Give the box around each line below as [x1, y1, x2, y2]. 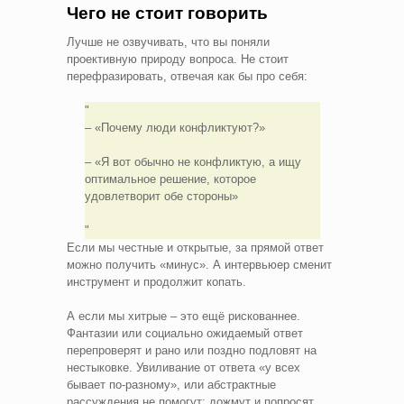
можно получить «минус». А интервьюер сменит [67, 257, 332, 271]
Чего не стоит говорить [67, 3, 268, 23]
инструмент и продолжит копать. [67, 274, 246, 289]
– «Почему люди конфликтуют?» [84, 120, 265, 134]
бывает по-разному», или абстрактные [67, 377, 276, 391]
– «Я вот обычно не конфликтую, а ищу [84, 154, 301, 169]
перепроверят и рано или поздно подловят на [67, 343, 317, 357]
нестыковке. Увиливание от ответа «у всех [67, 360, 300, 374]
